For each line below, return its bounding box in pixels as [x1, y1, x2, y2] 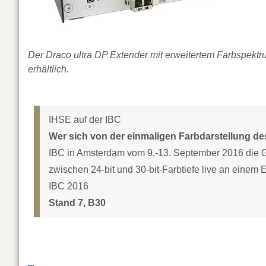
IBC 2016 [49, 181, 88, 192]
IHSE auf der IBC [49, 115, 121, 125]
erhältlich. [28, 64, 69, 74]
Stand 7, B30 [49, 198, 106, 208]
